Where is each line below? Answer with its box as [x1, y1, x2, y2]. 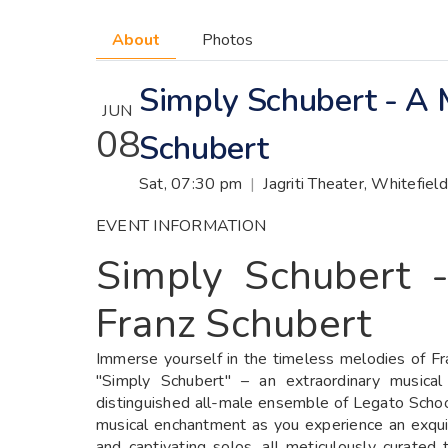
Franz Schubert [96, 296, 372, 351]
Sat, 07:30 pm [139, 172, 243, 195]
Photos [202, 28, 253, 51]
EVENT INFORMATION [96, 214, 267, 237]
